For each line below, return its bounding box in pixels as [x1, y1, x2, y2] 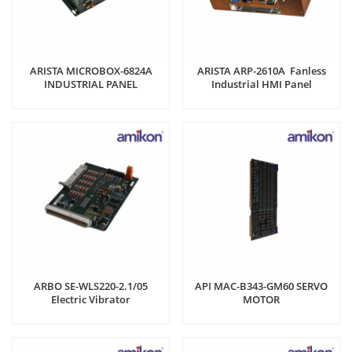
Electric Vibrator [51, 292, 130, 307]
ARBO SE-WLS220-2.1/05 [34, 279, 148, 294]
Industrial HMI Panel [211, 76, 312, 91]
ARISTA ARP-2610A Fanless [196, 63, 326, 78]
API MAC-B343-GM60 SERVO [195, 279, 328, 294]
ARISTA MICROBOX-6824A [29, 63, 152, 78]
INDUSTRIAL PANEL [44, 76, 137, 91]
